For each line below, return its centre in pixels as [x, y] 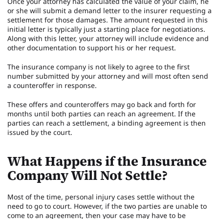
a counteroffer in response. [52, 85]
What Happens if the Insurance [107, 161]
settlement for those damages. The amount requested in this [108, 20]
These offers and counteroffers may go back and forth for [102, 104]
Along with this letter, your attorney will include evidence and [108, 38]
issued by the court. [40, 132]
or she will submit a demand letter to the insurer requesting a [109, 10]
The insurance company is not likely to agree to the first [99, 66]
